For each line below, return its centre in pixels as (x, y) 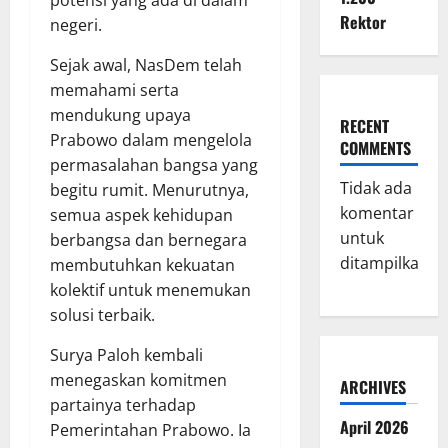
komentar (376, 213)
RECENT (364, 126)
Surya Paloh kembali (126, 354)
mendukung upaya (120, 114)
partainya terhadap (123, 404)
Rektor (362, 22)
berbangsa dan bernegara (148, 239)
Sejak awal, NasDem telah (146, 64)
